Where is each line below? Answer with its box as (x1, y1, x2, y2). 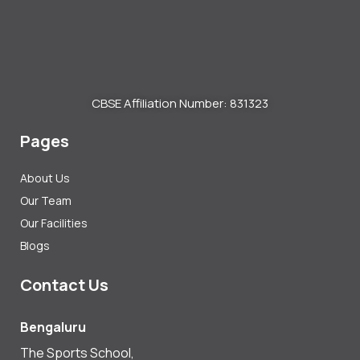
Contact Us (20, 273, 108, 296)
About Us (20, 170, 70, 186)
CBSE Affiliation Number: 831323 (92, 94, 268, 112)
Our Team (20, 192, 72, 208)
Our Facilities (20, 215, 88, 231)
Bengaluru (20, 317, 86, 336)
